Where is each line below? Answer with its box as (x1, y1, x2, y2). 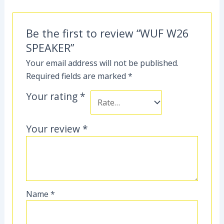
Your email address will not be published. (26, 57, 179, 68)
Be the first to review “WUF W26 (26, 25, 189, 40)
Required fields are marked (26, 70, 128, 81)
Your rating (26, 89, 80, 103)
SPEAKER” (26, 40, 74, 55)
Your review (26, 121, 83, 135)
